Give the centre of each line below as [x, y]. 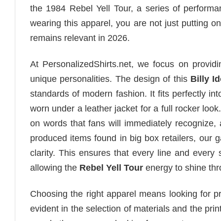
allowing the [55, 168]
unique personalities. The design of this [110, 79]
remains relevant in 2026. [80, 38]
